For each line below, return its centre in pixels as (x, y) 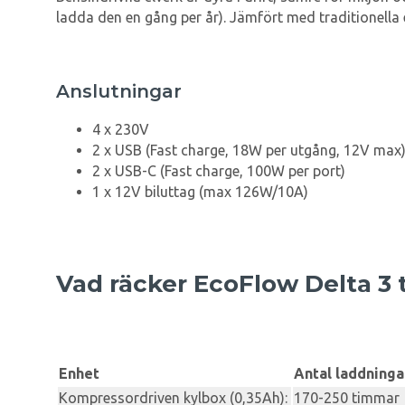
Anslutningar (119, 91)
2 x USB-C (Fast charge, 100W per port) (219, 170)
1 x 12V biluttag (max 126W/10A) (200, 191)
